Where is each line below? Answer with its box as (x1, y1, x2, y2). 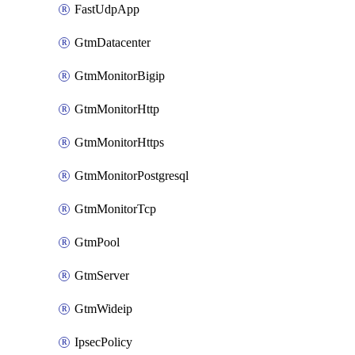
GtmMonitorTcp (74, 202, 156, 216)
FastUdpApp (74, 2, 139, 16)
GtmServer (74, 269, 129, 282)
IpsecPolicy (74, 335, 132, 349)
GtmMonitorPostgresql (74, 169, 189, 182)
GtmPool (74, 235, 120, 249)
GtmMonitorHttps (74, 136, 164, 149)
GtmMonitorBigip (74, 69, 165, 82)
